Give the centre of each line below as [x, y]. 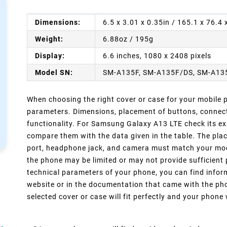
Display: [50, 55]
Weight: [49, 39]
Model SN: [54, 72]
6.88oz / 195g [128, 39]
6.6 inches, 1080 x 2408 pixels [157, 55]
